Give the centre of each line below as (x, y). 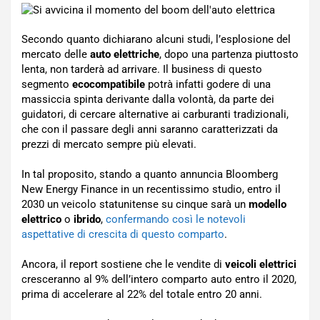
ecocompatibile (110, 84)
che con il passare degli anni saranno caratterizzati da (150, 129)
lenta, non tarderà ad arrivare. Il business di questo (142, 69)
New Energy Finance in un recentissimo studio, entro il (151, 189)
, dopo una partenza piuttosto (229, 54)
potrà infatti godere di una (209, 84)
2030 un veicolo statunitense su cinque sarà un (135, 204)
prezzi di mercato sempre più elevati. (109, 144)
